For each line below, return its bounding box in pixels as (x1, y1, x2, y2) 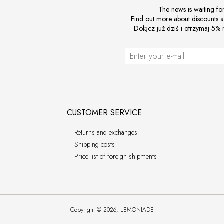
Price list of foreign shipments (74, 151, 157, 161)
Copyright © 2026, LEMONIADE (70, 205, 154, 214)
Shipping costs (74, 139, 115, 149)
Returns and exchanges (74, 127, 137, 137)
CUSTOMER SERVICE (66, 107, 142, 118)
